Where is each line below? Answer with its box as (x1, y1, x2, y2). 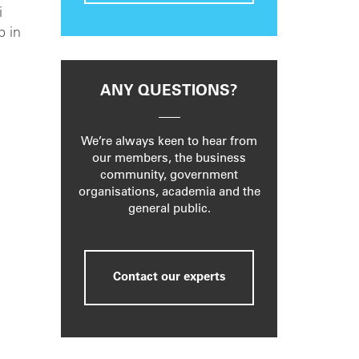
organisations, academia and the (78, 187, 260, 200)
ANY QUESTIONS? (100, 84, 238, 100)
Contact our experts (112, 272, 226, 284)
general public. (127, 204, 211, 216)
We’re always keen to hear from (81, 136, 257, 149)
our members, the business (92, 153, 246, 166)
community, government (100, 170, 238, 183)
